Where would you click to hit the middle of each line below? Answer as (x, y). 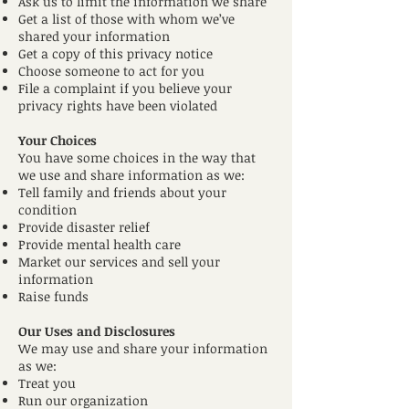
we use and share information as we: (131, 175)
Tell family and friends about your (122, 192)
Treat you (47, 383)
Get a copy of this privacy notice (115, 53)
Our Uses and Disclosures (97, 331)
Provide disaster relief (84, 227)
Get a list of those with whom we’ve (126, 19)
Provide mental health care (100, 244)
